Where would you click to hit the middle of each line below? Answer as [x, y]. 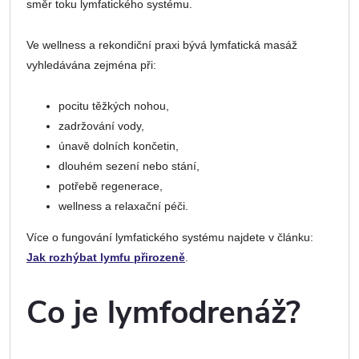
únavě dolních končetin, [119, 145]
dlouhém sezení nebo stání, [129, 165]
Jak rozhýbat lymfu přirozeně [106, 257]
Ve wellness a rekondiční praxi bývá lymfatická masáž [162, 44]
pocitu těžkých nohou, [114, 105]
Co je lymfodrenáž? [163, 313]
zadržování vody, [101, 125]
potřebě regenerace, [111, 186]
